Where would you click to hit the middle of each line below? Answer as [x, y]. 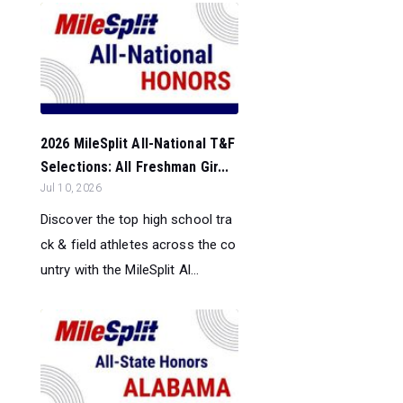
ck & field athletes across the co [139, 245]
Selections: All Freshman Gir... [135, 167]
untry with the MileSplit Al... [120, 270]
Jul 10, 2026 [72, 188]
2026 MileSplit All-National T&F [138, 144]
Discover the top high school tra [137, 220]
